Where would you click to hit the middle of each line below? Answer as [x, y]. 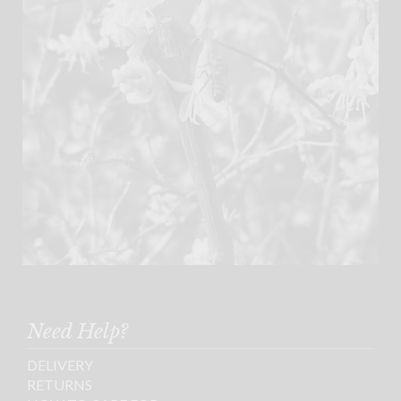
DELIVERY [60, 364]
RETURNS [60, 384]
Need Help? [77, 331]
